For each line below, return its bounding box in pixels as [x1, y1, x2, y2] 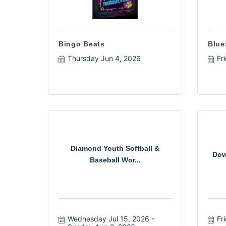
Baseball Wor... [89, 156, 141, 164]
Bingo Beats [59, 40, 105, 48]
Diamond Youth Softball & [71, 144, 159, 152]
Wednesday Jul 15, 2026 [67, 214, 149, 223]
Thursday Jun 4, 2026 [67, 54, 141, 63]
